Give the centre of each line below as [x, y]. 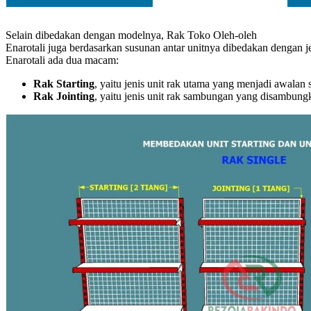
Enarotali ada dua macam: [62, 60]
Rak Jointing [64, 96]
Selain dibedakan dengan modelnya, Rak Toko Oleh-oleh [131, 35]
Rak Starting [64, 83]
